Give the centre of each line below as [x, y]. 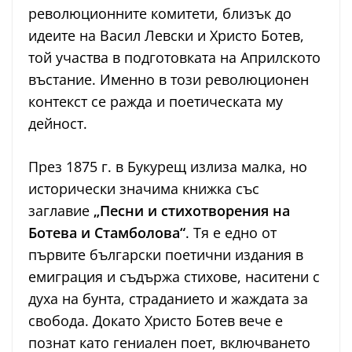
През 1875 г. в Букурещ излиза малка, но [168, 167]
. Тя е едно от [231, 233]
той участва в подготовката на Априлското [174, 58]
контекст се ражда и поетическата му [156, 102]
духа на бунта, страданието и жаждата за [168, 299]
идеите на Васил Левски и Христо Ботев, [166, 36]
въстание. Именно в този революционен [169, 80]
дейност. [58, 124]
